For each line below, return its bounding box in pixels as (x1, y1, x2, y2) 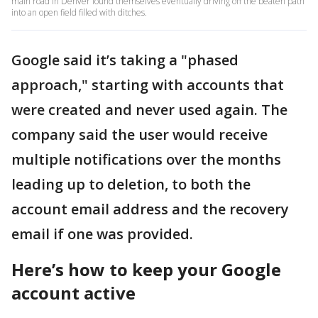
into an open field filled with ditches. (11, 6, 149, 19)
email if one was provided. (11, 224, 193, 244)
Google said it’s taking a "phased (11, 50, 238, 70)
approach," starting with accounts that (11, 75, 284, 95)
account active (11, 281, 136, 305)
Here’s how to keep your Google (11, 258, 281, 282)
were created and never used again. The (11, 100, 287, 120)
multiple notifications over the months (11, 150, 281, 170)
